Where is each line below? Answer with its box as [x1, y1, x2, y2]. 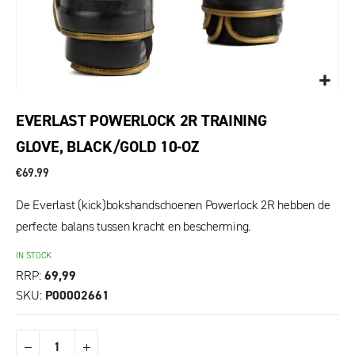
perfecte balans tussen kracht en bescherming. [16, 217, 251, 235]
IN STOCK [16, 250, 52, 262]
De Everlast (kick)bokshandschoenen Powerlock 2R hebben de [16, 196, 330, 213]
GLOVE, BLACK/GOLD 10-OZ [16, 136, 199, 157]
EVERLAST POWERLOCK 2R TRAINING [16, 109, 267, 131]
